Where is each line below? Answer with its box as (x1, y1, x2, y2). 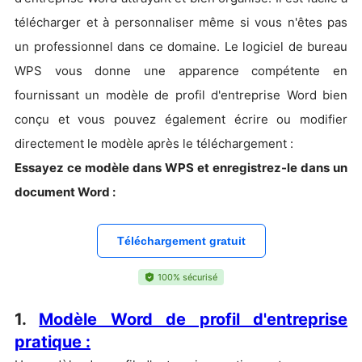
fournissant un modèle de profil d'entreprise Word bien (15, 87, 347, 103)
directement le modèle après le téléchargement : (15, 136, 293, 151)
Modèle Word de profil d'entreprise (39, 309, 348, 329)
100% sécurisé (158, 271, 217, 283)
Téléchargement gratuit (116, 234, 246, 247)
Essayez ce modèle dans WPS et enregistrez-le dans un (15, 160, 347, 175)
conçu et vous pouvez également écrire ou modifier (15, 112, 347, 127)
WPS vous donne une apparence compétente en (15, 63, 347, 78)
